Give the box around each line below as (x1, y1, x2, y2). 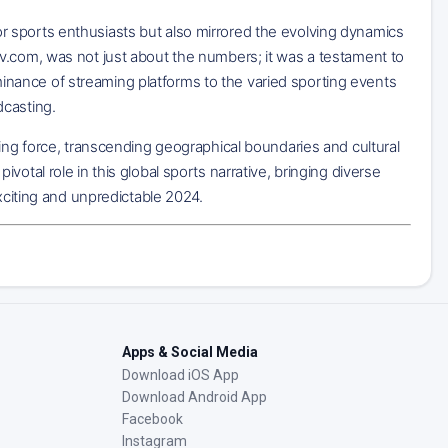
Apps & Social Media (122, 343, 258, 360)
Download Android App (122, 388, 267, 405)
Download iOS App (122, 366, 239, 383)
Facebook (122, 410, 183, 427)
